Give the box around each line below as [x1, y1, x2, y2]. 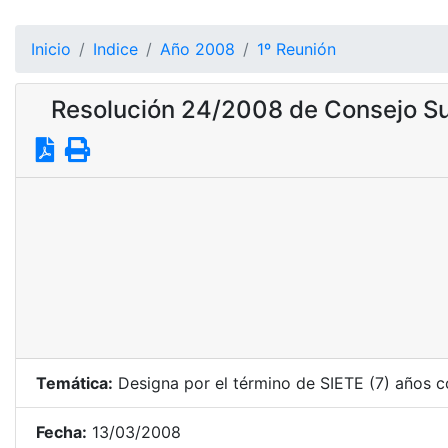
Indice [93, 39, 138, 59]
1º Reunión [257, 39, 336, 59]
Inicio [31, 39, 71, 59]
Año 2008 [160, 39, 235, 59]
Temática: [36, 373, 113, 393]
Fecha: [36, 422, 87, 442]
